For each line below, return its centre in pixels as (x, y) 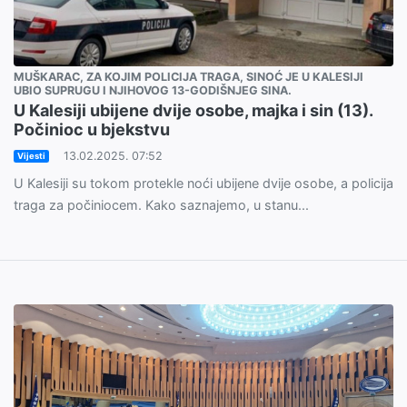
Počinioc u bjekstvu (92, 130)
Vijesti (31, 156)
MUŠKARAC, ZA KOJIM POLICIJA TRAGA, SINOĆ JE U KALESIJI (189, 77)
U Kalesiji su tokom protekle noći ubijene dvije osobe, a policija (203, 184)
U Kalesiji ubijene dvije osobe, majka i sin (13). (193, 111)
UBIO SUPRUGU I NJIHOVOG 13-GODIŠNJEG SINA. (153, 91)
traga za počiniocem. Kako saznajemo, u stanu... (161, 205)
